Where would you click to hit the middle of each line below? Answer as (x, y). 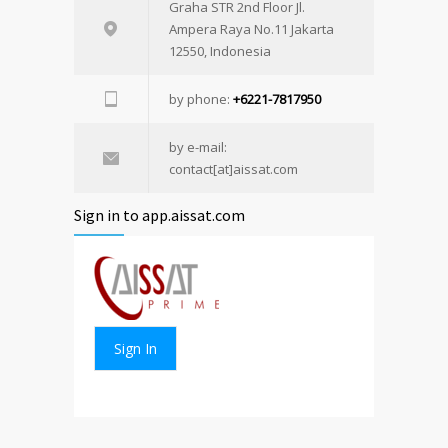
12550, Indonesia (220, 50)
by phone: (201, 98)
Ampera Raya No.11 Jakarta (251, 28)
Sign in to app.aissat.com (159, 214)
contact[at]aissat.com (233, 168)
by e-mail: (198, 146)
